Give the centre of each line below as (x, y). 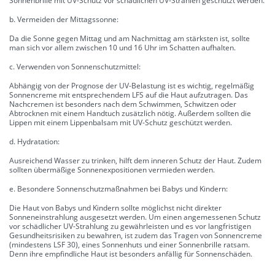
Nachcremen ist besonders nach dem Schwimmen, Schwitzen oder (123, 104)
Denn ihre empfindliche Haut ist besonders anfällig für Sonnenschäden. (131, 254)
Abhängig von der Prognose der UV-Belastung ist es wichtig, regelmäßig (132, 86)
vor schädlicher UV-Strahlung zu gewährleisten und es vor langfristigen (130, 227)
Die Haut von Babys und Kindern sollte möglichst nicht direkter (115, 208)
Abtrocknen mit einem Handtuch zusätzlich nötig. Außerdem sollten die (130, 114)
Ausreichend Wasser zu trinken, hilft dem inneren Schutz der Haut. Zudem (135, 161)
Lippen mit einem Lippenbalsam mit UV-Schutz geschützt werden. (121, 123)
